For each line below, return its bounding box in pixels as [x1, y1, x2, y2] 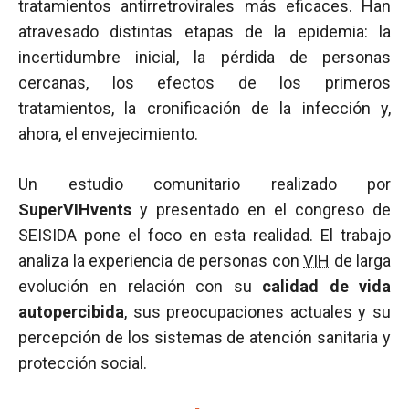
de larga [330, 251, 391, 270]
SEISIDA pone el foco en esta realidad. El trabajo [18, 225, 391, 245]
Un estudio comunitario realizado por [18, 174, 391, 194]
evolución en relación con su [18, 277, 263, 296]
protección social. [18, 353, 147, 372]
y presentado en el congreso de [131, 200, 391, 219]
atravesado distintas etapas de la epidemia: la [18, 22, 391, 41]
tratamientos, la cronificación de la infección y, [18, 99, 391, 118]
